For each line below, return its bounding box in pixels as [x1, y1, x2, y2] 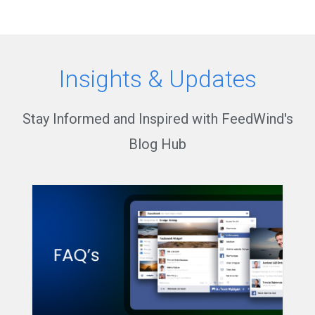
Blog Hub [129, 136, 186, 153]
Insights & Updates [58, 65, 257, 93]
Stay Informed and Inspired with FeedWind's [22, 110, 293, 127]
